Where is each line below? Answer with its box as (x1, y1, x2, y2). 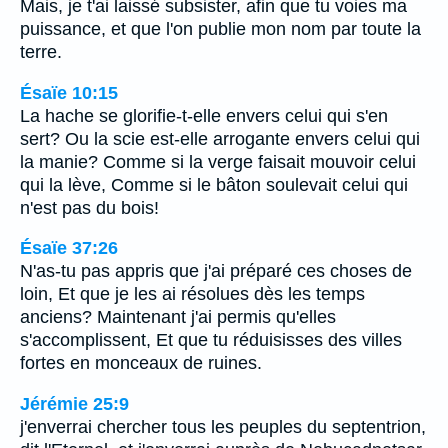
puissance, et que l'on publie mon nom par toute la (20, 19, 421, 40)
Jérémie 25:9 (20, 393, 129, 414)
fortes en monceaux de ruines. (20, 353, 262, 374)
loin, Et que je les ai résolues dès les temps (20, 284, 365, 305)
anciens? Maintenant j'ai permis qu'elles (20, 307, 336, 328)
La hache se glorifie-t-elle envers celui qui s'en (20, 105, 388, 126)
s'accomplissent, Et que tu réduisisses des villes (20, 330, 402, 351)
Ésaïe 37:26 (20, 238, 118, 259)
